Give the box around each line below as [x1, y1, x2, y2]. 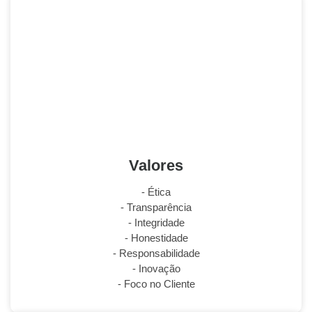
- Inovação [132, 262, 180, 274]
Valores [129, 156, 183, 174]
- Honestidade [124, 231, 188, 244]
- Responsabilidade [112, 247, 200, 259]
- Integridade [127, 216, 185, 228]
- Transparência [120, 201, 192, 213]
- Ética [141, 185, 171, 198]
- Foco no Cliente [117, 277, 195, 290]
